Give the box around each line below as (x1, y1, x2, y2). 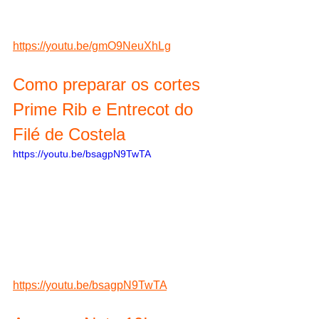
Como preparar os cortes (13, 74, 205, 94)
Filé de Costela (13, 124, 125, 144)
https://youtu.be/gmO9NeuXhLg (13, 39, 171, 52)
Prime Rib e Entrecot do (13, 99, 198, 119)
